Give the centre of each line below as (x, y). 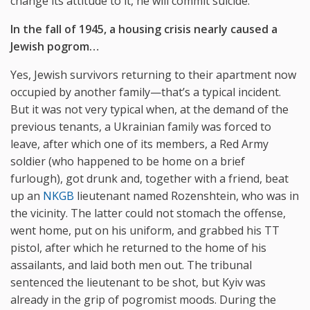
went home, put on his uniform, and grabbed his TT (145, 230)
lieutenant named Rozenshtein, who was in (186, 195)
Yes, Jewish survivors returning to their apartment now (153, 74)
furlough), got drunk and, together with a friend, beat (149, 178)
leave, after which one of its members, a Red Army (139, 144)
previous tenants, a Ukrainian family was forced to (141, 126)
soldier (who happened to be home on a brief (128, 161)
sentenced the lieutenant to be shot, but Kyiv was (138, 282)
